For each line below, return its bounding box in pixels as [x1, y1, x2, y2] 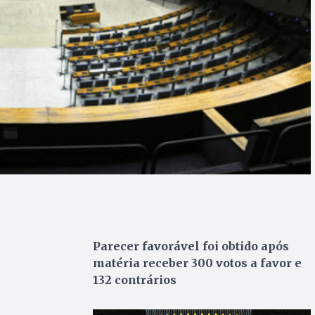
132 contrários [92, 273, 176, 288]
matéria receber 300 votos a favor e [92, 256, 302, 271]
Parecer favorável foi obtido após [92, 239, 289, 254]
